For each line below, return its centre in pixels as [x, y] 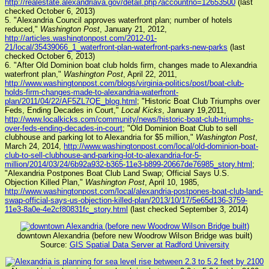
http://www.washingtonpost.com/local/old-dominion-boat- [161, 146]
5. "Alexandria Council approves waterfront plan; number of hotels [119, 20]
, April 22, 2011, [150, 74]
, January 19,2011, [194, 110]
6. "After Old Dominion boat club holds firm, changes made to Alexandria [131, 65]
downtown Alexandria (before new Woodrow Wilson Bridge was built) [134, 236]
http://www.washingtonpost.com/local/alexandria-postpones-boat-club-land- [134, 191]
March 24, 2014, [34, 146]
